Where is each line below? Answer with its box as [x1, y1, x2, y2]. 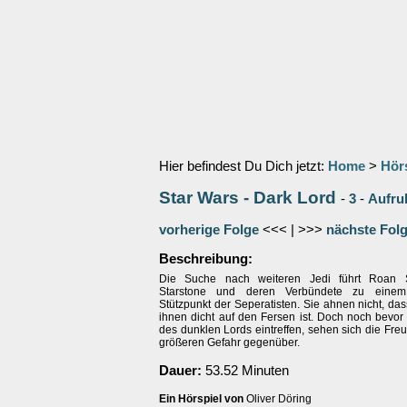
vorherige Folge [159, 223, 259, 237]
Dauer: [159, 363, 202, 378]
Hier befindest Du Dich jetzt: [159, 159, 328, 174]
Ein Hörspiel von [159, 392, 243, 405]
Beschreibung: [159, 252, 253, 266]
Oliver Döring [243, 392, 312, 405]
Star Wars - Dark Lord [159, 188, 336, 207]
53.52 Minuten [202, 363, 289, 378]
